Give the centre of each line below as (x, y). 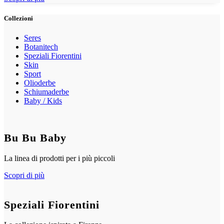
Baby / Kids (43, 100)
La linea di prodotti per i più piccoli (59, 158)
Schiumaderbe (46, 91)
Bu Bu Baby (35, 138)
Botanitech (41, 46)
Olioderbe (40, 82)
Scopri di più (24, 175)
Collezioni (18, 18)
